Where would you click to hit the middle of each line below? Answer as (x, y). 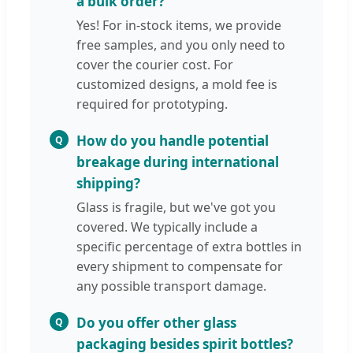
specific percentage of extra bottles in (189, 247)
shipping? (108, 184)
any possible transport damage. (171, 286)
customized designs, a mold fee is (177, 85)
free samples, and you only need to (181, 45)
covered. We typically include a (167, 227)
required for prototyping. (152, 104)
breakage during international (178, 162)
